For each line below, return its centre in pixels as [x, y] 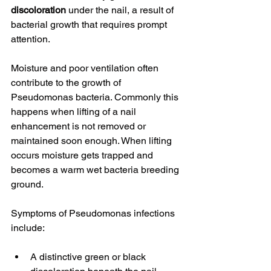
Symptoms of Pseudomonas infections [94, 213]
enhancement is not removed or [80, 126]
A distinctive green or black [89, 256]
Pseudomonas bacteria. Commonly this [96, 97]
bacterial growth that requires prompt [90, 24]
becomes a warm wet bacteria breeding [96, 169]
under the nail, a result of [121, 10]
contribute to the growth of [67, 82]
